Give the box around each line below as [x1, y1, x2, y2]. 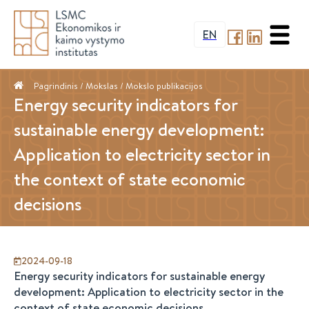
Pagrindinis [34, 79, 78, 92]
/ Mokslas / [78, 79, 126, 92]
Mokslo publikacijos [126, 79, 203, 92]
